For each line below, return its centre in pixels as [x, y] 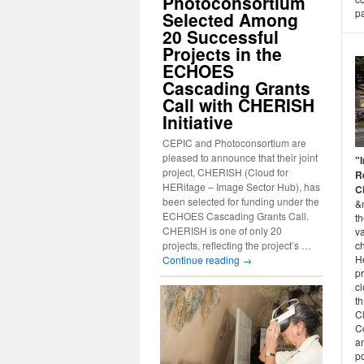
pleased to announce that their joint [240, 157]
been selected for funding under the [241, 201]
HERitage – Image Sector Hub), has [241, 186]
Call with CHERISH [238, 105]
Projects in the [222, 54]
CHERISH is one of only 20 [222, 230]
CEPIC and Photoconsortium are [234, 143]
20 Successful [221, 37]
